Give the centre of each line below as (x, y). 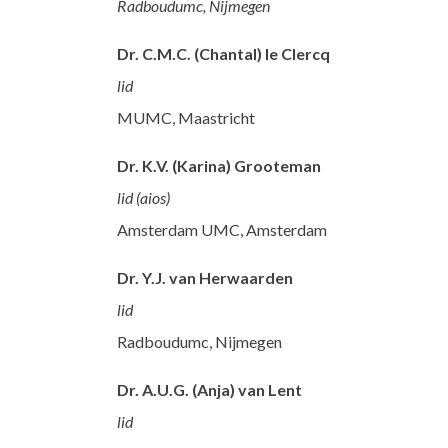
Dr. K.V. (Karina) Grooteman (219, 166)
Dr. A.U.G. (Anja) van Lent (209, 390)
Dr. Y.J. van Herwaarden (205, 278)
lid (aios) (143, 198)
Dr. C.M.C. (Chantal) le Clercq (223, 54)
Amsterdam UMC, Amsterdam (222, 230)
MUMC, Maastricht (186, 118)
